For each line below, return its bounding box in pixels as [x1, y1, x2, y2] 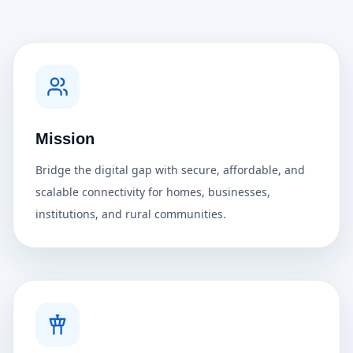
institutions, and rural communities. [35, 206, 226, 221]
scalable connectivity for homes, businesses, [35, 184, 270, 199]
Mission [35, 130, 95, 147]
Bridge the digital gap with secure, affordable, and [35, 162, 305, 177]
